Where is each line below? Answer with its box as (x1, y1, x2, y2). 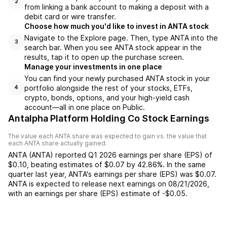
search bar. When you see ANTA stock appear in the (24, 43, 202, 52)
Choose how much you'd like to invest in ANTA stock (24, 22, 209, 30)
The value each (8, 132, 55, 140)
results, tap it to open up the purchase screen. (24, 53, 184, 61)
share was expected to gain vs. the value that (70, 132, 207, 140)
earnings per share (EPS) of (119, 150, 212, 159)
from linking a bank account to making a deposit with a (24, 3, 209, 11)
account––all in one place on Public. (24, 103, 145, 111)
